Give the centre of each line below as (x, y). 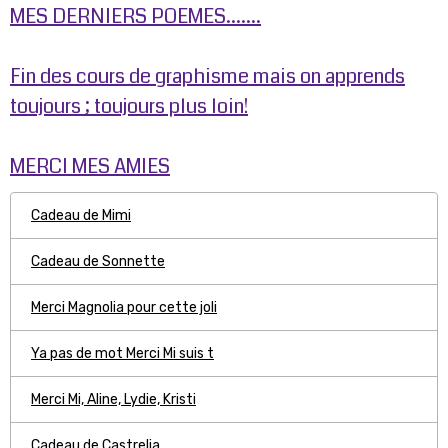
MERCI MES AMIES (90, 166)
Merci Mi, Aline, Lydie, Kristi (113, 399)
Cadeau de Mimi (81, 215)
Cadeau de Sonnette (98, 261)
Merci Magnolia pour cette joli (124, 307)
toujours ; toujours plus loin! (129, 106)
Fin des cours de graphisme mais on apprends (207, 76)
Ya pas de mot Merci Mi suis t (122, 353)
